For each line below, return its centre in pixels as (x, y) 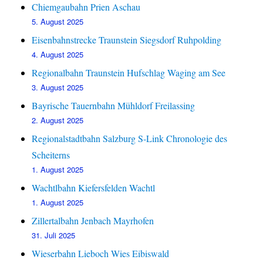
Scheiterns (51, 155)
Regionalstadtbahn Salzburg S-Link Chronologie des (130, 139)
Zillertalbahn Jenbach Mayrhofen (93, 221)
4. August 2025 (58, 55)
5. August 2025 (58, 22)
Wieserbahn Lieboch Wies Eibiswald (101, 254)
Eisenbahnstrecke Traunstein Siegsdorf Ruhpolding (127, 40)
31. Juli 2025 (54, 235)
